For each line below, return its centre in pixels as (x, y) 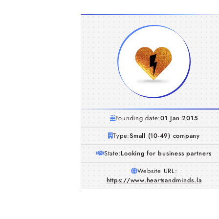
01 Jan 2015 (179, 118)
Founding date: (138, 118)
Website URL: (157, 171)
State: (112, 153)
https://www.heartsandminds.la (154, 180)
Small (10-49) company (165, 136)
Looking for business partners (166, 153)
